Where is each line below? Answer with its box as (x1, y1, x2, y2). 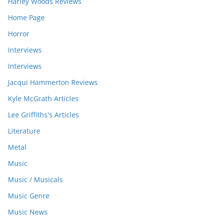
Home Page (8, 13, 45, 23)
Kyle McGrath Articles (8, 94, 79, 104)
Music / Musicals (8, 175, 63, 185)
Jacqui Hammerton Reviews (8, 78, 98, 87)
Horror (8, 29, 29, 39)
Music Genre (8, 191, 50, 201)
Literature (8, 126, 40, 136)
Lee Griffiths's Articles (8, 110, 79, 120)
